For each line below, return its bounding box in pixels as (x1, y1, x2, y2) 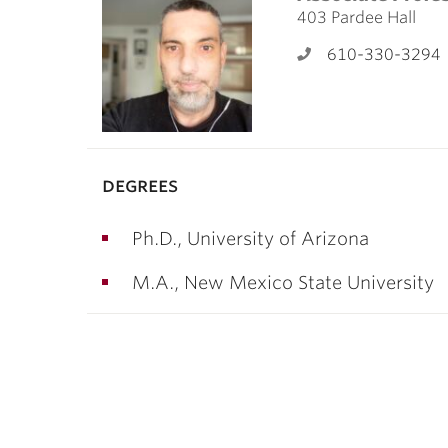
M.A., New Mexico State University (132, 272, 434, 293)
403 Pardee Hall (297, 8, 416, 27)
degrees (102, 173, 178, 197)
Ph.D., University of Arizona (132, 228, 369, 249)
